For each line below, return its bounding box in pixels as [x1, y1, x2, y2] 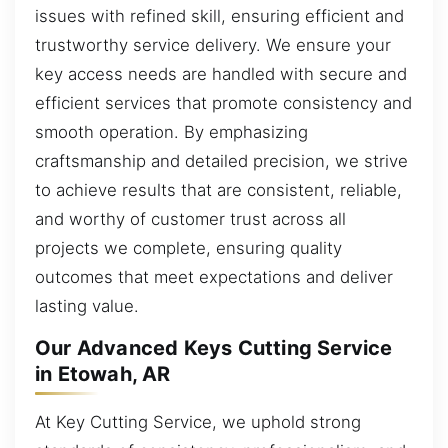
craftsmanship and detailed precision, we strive [35, 150, 408, 171]
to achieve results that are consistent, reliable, [35, 179, 402, 200]
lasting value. [35, 295, 139, 316]
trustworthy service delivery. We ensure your [35, 34, 391, 55]
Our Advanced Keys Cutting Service [35, 336, 393, 361]
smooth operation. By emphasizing [35, 121, 308, 142]
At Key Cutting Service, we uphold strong [35, 411, 361, 432]
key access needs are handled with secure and [35, 63, 407, 84]
